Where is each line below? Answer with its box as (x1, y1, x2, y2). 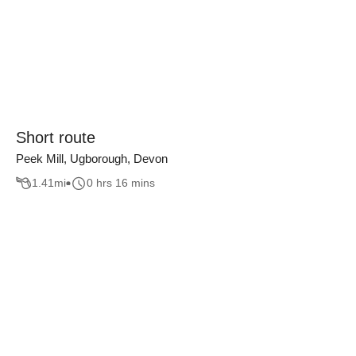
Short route (16, 129, 95, 146)
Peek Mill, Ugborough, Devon (16, 152, 168, 165)
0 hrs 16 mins (87, 176, 155, 190)
